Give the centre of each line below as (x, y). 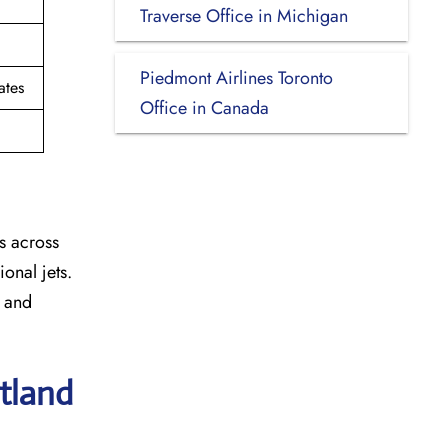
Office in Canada (204, 107)
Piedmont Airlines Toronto (236, 77)
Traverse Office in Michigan (243, 15)
